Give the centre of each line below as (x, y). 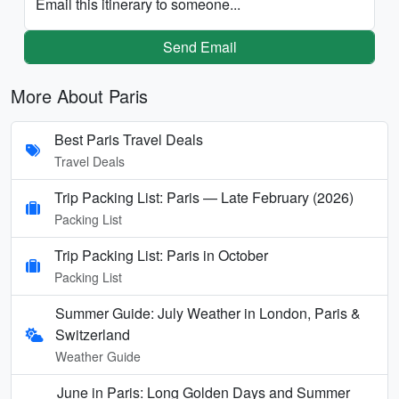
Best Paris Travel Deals (129, 139)
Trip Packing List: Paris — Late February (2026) (204, 197)
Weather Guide (98, 356)
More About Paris (79, 95)
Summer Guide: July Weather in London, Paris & (208, 313)
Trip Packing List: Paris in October (161, 255)
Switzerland (92, 334)
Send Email (199, 46)
